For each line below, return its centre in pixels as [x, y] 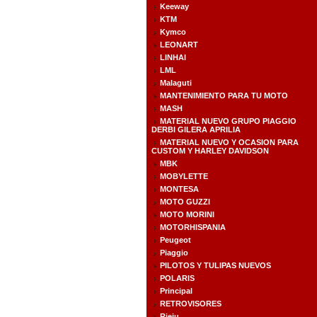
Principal [176, 291]
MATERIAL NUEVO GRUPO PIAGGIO [228, 121]
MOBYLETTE [184, 176]
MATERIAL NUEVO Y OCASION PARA [229, 142]
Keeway [174, 6]
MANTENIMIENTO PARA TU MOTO [224, 96]
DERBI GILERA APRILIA [196, 129]
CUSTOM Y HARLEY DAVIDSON [210, 151]
